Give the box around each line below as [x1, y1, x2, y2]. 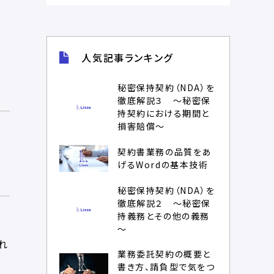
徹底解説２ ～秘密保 [117, 196, 211, 209]
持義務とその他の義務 [117, 209, 210, 222]
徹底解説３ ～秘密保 [117, 94, 211, 106]
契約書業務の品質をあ [117, 145, 212, 158]
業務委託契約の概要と [117, 247, 211, 260]
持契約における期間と [117, 107, 210, 119]
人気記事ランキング [81, 50, 173, 65]
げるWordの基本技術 [117, 158, 209, 171]
